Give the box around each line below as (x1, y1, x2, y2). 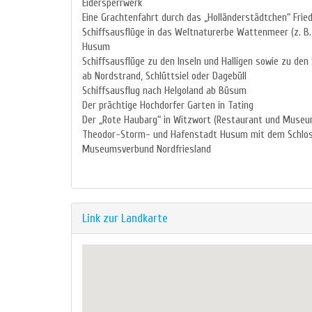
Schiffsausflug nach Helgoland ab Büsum (82, 85, 247, 97)
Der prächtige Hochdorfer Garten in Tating (82, 100, 253, 112)
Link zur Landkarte (82, 212, 168, 226)
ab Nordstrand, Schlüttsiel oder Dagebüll (82, 70, 247, 83)
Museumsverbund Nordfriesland (82, 143, 211, 156)
